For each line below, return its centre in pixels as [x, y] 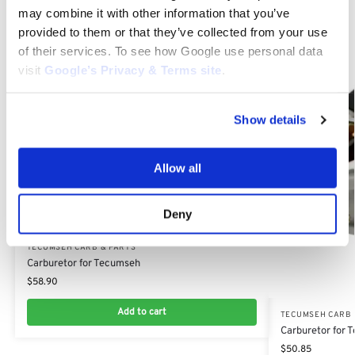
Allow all [177, 168]
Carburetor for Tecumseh [83, 264]
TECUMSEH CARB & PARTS [81, 248]
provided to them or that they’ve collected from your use [173, 32]
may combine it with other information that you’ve [154, 13]
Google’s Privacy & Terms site [133, 70]
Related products [76, 14]
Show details [270, 120]
